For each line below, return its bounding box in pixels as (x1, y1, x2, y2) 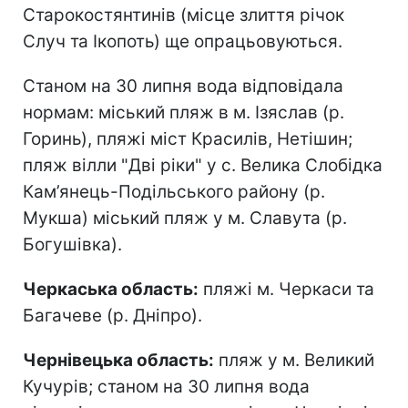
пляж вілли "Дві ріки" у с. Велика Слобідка (23, 154, 382, 176)
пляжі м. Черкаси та (199, 278, 374, 300)
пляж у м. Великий (214, 349, 374, 371)
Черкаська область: (23, 278, 199, 300)
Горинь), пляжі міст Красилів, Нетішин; (23, 127, 352, 149)
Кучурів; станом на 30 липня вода (23, 375, 310, 397)
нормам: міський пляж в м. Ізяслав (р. (23, 101, 344, 123)
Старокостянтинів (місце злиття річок (23, 4, 344, 25)
